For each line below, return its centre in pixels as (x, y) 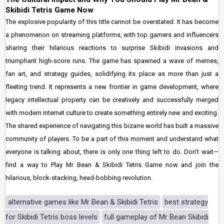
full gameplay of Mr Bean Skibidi (156, 217)
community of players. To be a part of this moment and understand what (112, 139)
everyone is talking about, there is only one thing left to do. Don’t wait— (112, 152)
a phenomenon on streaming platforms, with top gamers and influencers (112, 35)
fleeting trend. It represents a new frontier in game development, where (112, 87)
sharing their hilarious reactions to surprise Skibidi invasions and (112, 48)
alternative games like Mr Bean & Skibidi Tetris (83, 202)
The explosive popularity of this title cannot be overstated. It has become (112, 22)
